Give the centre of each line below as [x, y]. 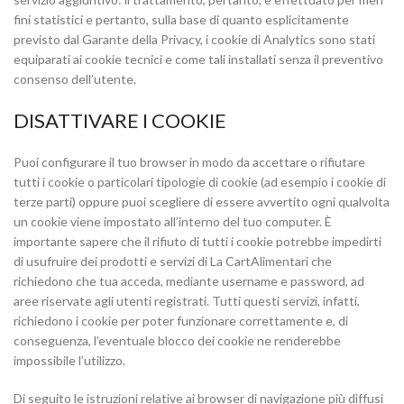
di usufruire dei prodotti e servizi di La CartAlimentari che [173, 261]
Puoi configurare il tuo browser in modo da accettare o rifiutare [189, 162]
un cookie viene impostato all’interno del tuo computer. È [173, 221]
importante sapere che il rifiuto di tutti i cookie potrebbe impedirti [197, 241]
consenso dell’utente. [75, 79]
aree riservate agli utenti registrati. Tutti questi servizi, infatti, [187, 301]
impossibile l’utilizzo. [69, 360]
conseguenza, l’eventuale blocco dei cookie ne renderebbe [177, 340]
